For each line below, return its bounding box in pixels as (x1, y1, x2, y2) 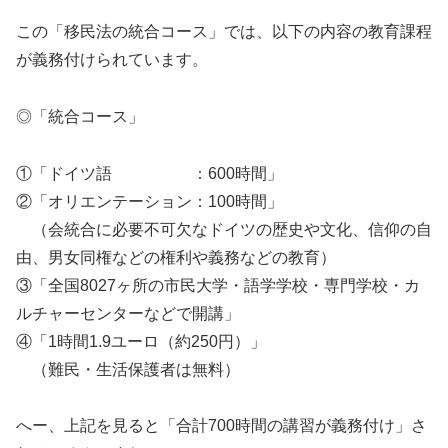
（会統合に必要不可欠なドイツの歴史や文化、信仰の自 (16, 220, 432, 238)
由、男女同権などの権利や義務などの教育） (16, 248, 336, 266)
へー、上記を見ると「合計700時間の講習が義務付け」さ (16, 417, 427, 435)
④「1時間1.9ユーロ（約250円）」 (16, 332, 266, 350)
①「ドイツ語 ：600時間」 (16, 164, 283, 182)
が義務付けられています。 (16, 50, 208, 68)
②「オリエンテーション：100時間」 (16, 192, 283, 210)
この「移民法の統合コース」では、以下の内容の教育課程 (16, 22, 432, 40)
